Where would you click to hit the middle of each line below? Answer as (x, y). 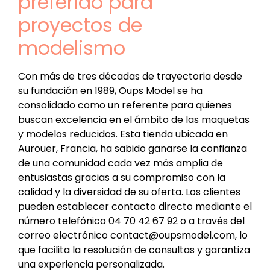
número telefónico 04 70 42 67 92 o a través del (131, 221)
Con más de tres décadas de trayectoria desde (130, 76)
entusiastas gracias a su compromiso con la (122, 177)
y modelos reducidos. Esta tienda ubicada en (123, 134)
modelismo (72, 48)
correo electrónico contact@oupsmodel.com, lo (133, 235)
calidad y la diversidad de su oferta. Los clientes (129, 192)
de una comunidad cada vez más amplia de (121, 163)
